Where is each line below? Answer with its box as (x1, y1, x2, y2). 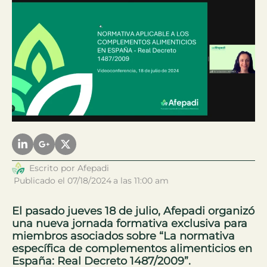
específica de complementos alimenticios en (12, 242, 252, 256)
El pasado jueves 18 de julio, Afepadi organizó (12, 204, 254, 218)
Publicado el (14, 175, 67, 187)
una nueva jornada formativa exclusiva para (12, 217, 247, 231)
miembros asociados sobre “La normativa (12, 229, 235, 243)
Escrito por (29, 163, 77, 174)
